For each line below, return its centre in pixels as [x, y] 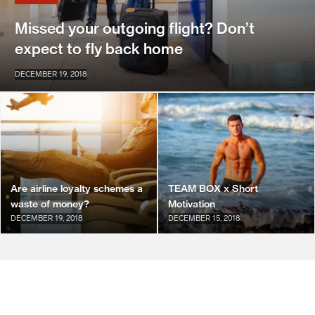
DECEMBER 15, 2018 [204, 219]
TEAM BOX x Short [213, 189]
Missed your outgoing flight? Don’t [135, 28]
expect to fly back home [99, 49]
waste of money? [50, 204]
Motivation [192, 204]
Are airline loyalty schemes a [77, 189]
